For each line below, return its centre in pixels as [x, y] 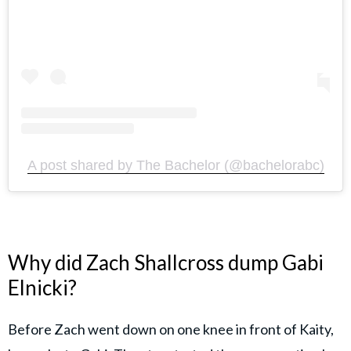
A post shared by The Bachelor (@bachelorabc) [175, 165]
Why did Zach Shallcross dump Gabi [166, 262]
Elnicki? [42, 287]
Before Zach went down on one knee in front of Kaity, [171, 329]
